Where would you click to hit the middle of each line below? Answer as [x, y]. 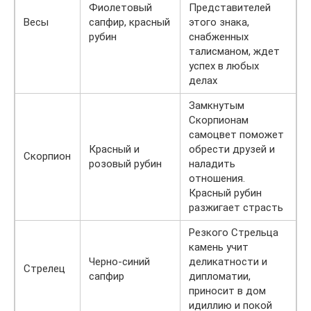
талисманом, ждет [234, 51]
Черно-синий [119, 261]
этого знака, [219, 22]
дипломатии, [220, 276]
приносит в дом [227, 291]
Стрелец [44, 268]
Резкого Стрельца [234, 232]
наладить [212, 163]
